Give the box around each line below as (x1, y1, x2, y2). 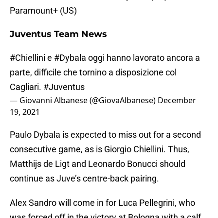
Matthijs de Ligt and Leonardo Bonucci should (10, 159, 185, 169)
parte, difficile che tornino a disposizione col (10, 67, 177, 78)
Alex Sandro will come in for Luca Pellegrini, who (10, 198, 195, 208)
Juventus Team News (10, 29, 107, 40)
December (158, 95, 196, 106)
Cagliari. (10, 82, 43, 92)
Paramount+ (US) (10, 5, 77, 16)
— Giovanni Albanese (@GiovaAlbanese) (10, 95, 158, 106)
